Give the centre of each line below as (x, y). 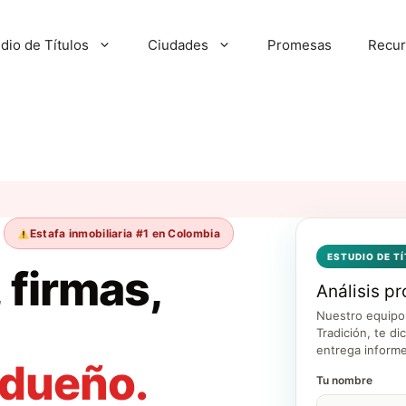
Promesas (300, 45)
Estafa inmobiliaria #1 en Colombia (125, 233)
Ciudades (178, 45)
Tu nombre (344, 380)
